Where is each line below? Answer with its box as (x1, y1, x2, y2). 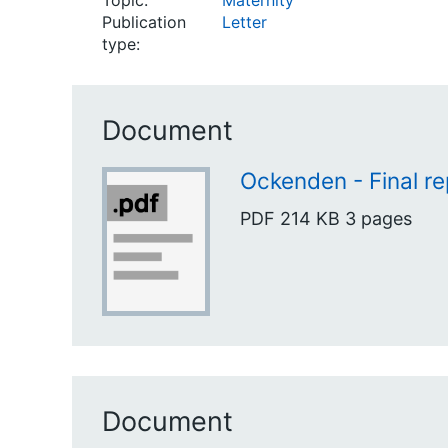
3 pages (345, 207, 412, 229)
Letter (222, 12, 267, 32)
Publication (102, 12, 186, 32)
